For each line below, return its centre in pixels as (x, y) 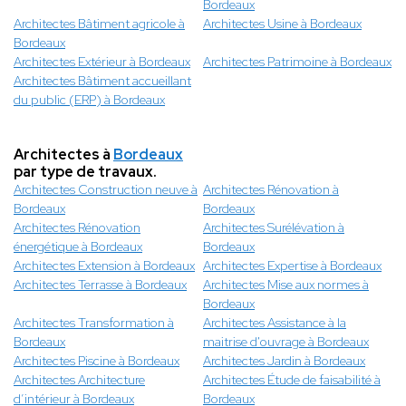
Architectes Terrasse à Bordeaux (100, 285)
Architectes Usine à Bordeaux (282, 24)
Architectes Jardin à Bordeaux (284, 361)
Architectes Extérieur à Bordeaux (102, 62)
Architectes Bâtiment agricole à (99, 24)
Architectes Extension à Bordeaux (104, 266)
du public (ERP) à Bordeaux (89, 100)
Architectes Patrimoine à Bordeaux (297, 62)
